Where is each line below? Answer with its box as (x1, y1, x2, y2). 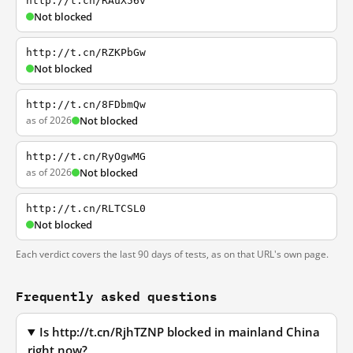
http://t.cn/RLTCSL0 (26, 203, 146, 214)
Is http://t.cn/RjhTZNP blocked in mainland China (39, 325, 321, 340)
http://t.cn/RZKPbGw (26, 46, 146, 58)
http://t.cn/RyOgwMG (26, 150, 146, 162)
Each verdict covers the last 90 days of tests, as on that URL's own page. (16, 247, 329, 261)
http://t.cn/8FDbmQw (26, 98, 146, 110)
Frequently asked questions (16, 285, 217, 307)
